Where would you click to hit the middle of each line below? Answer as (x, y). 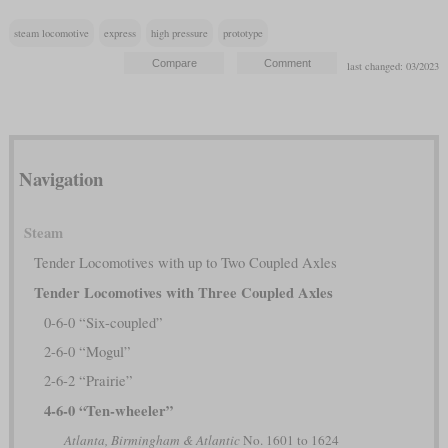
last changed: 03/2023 (393, 66)
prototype (242, 33)
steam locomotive (51, 33)
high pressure (179, 33)
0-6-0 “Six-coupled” (103, 322)
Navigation (60, 178)
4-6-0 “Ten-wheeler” (108, 410)
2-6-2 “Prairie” (88, 380)
